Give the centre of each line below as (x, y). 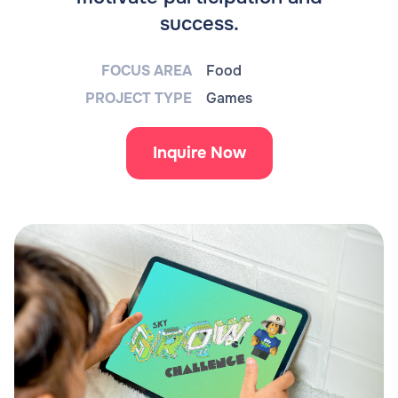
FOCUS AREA (147, 71)
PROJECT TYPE (139, 98)
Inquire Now (199, 153)
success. (199, 24)
